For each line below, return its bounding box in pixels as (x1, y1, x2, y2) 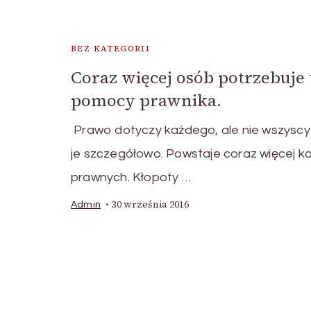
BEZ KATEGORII (71, 43, 151, 55)
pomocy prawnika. (71, 89, 221, 112)
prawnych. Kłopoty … (71, 171, 191, 185)
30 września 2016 (112, 198, 189, 212)
